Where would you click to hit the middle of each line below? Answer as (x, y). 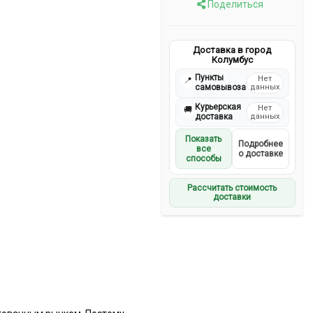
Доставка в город (232, 50)
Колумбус (232, 59)
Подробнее (260, 144)
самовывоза (220, 87)
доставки (232, 197)
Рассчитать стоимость (232, 188)
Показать (204, 139)
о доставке (260, 153)
